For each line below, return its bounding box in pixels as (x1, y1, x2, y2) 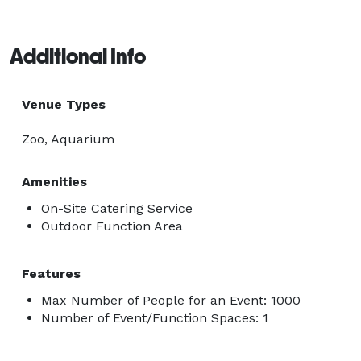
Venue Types (22, 96, 106, 112)
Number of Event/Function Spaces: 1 (41, 309, 268, 326)
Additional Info (10, 44, 146, 68)
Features (22, 265, 81, 281)
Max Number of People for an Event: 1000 (41, 292, 301, 308)
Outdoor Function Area (41, 218, 183, 234)
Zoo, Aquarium (22, 131, 114, 147)
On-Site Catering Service (41, 200, 193, 216)
